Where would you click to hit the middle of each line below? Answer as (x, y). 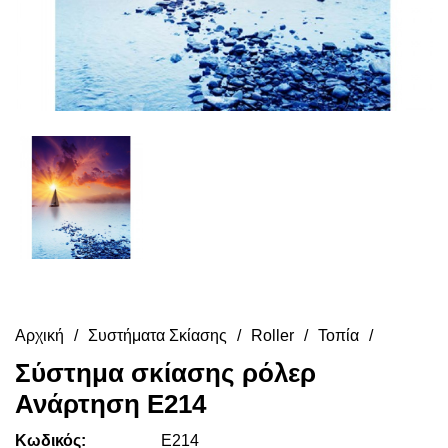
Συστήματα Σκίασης (157, 335)
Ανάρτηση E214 (110, 403)
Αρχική (39, 335)
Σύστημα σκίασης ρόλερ (165, 372)
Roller (272, 335)
